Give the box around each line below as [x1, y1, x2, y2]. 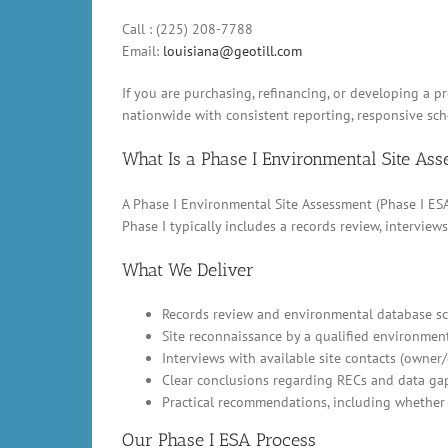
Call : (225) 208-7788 [122, 19, 253, 38]
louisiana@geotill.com [163, 41, 302, 60]
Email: [122, 41, 163, 60]
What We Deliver [122, 258, 254, 281]
